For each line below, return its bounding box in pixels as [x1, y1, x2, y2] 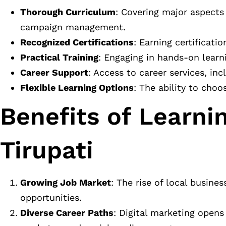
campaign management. [20, 22, 126, 33]
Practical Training [20, 52, 98, 63]
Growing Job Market [20, 177, 111, 188]
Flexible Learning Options [20, 82, 134, 93]
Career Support [20, 67, 88, 78]
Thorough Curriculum [20, 7, 116, 18]
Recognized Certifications [20, 37, 134, 48]
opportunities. [20, 192, 82, 203]
